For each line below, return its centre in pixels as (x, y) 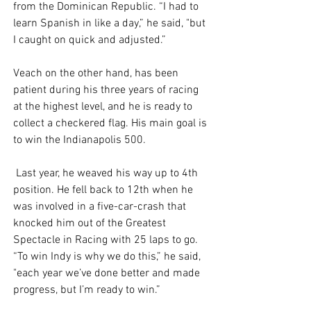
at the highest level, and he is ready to (104, 107)
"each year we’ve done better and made (108, 274)
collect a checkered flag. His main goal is (111, 124)
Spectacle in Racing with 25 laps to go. (107, 241)
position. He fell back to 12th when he (104, 191)
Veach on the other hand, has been (97, 74)
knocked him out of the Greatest (91, 224)
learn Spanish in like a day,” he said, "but (111, 24)
